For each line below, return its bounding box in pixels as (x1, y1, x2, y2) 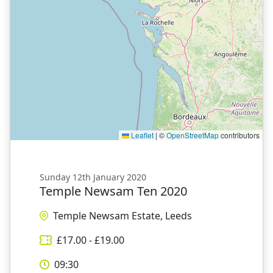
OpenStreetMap (166, 129, 219, 140)
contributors (219, 129, 260, 140)
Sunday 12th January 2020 (40, 171, 146, 183)
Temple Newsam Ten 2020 (40, 182, 187, 199)
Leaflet (129, 129, 154, 140)
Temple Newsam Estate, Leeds (53, 208, 193, 222)
